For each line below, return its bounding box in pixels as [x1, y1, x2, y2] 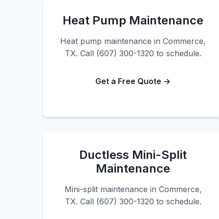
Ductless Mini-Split [79, 148, 187, 162]
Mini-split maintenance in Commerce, [64, 184, 202, 194]
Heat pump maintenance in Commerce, [60, 36, 206, 46]
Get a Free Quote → [95, 76, 171, 86]
